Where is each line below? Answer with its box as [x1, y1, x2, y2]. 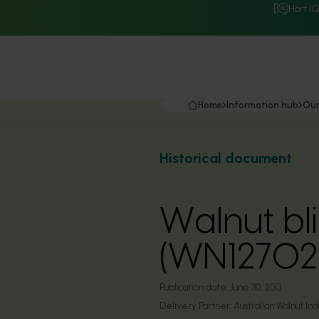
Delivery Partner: [159, 300, 234, 311]
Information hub [226, 100, 298, 110]
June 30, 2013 [230, 282, 281, 293]
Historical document [159, 150, 292, 167]
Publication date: [159, 282, 228, 293]
